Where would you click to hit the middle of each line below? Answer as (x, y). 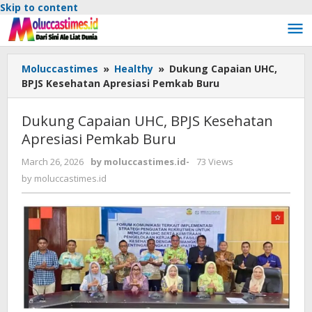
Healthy (134, 69)
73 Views (215, 162)
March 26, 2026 (53, 162)
